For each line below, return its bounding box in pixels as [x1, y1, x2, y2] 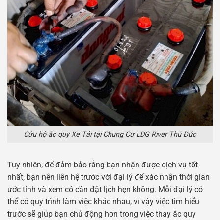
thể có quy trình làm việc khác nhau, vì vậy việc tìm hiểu [7, 196, 199, 206]
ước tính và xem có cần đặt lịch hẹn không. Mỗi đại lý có [7, 184, 203, 194]
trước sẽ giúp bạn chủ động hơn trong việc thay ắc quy [7, 209, 196, 219]
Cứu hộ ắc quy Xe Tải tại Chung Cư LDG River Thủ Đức [24, 130, 196, 139]
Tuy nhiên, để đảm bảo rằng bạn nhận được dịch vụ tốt [7, 160, 198, 169]
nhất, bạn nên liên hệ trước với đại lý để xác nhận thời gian [7, 172, 210, 182]
